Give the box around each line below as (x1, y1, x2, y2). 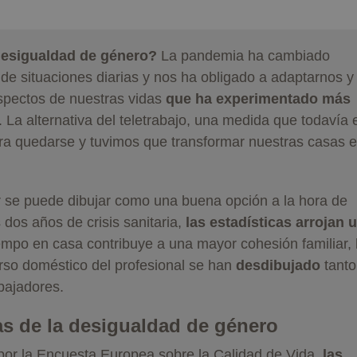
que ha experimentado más (166, 90, 351, 107)
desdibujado (236, 257, 320, 273)
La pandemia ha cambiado (157, 47, 330, 64)
